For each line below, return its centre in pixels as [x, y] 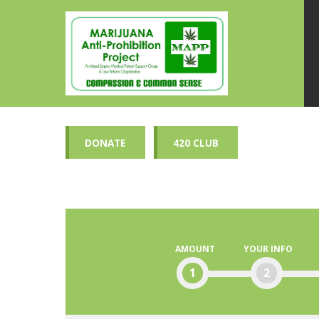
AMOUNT [195, 249]
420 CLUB [196, 142]
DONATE [105, 142]
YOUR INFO [268, 249]
